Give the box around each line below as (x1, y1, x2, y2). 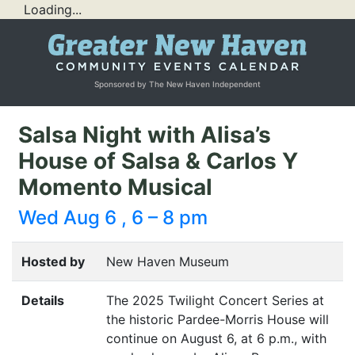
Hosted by (21, 254, 85, 270)
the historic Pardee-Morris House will (106, 311, 329, 328)
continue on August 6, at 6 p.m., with (106, 330, 326, 347)
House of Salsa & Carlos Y (18, 147, 298, 175)
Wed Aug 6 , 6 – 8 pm (18, 206, 208, 230)
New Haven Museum (106, 254, 229, 270)
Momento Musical (18, 174, 212, 201)
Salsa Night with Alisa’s (18, 121, 271, 149)
